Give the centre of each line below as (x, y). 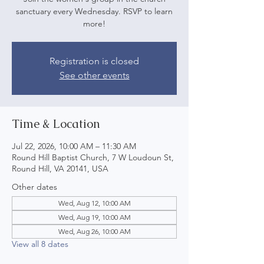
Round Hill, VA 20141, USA (60, 169)
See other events (94, 75)
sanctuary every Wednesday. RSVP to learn (94, 11)
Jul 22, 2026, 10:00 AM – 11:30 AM (74, 146)
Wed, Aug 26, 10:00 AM (94, 231)
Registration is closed (94, 61)
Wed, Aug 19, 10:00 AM (94, 217)
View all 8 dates (40, 244)
